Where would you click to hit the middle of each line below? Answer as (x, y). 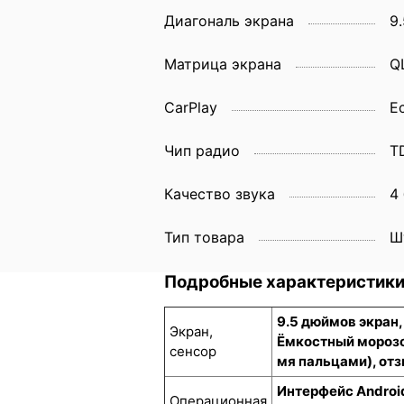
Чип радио (202, 150)
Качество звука (220, 193)
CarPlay (191, 107)
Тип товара (204, 237)
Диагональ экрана (229, 20)
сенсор (193, 351)
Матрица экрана (223, 64)
